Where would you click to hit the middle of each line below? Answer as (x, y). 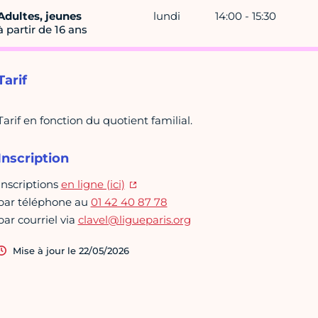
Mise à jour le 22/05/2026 (71, 251)
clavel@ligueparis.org (134, 220)
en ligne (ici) (93, 185)
